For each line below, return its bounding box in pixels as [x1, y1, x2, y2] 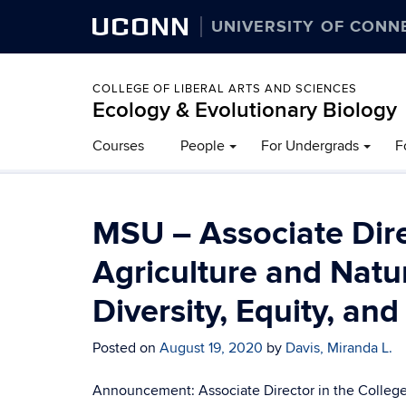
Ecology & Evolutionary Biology [92, 97, 397, 123]
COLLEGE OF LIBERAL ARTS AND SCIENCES [92, 82, 357, 96]
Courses [92, 137, 144, 155]
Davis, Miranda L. [285, 339, 392, 357]
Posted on [92, 339, 159, 357]
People [180, 137, 225, 155]
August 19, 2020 [159, 339, 263, 357]
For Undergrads [261, 137, 359, 155]
